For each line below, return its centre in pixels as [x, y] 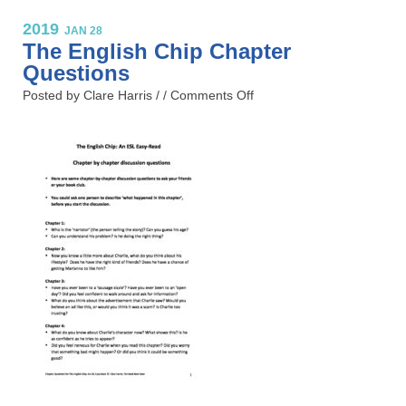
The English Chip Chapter [157, 51]
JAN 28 [83, 30]
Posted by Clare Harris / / [97, 95]
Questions [76, 72]
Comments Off [212, 95]
